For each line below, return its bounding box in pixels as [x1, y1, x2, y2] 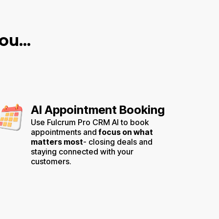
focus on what [97, 127, 153, 137]
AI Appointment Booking [31, 102, 165, 117]
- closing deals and [83, 136, 153, 147]
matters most [31, 136, 83, 147]
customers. [31, 156, 71, 166]
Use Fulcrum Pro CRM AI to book [31, 117, 149, 127]
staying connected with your [31, 146, 133, 156]
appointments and [31, 127, 97, 137]
